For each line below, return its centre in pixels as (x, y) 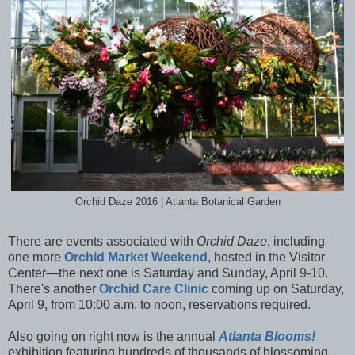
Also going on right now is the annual (113, 336)
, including (296, 241)
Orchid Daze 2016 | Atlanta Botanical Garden (177, 202)
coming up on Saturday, (276, 288)
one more (36, 257)
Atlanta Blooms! (267, 336)
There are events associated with (102, 241)
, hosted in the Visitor (266, 257)
